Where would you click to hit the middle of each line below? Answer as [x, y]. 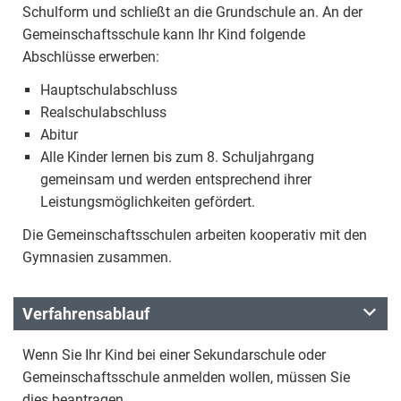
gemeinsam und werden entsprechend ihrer [176, 179]
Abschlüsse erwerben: [91, 57]
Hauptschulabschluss [109, 90]
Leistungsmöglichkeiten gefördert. [148, 202]
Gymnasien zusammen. [97, 257]
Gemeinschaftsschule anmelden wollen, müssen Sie [186, 377]
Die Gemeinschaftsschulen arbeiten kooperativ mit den [195, 235]
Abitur [59, 135]
